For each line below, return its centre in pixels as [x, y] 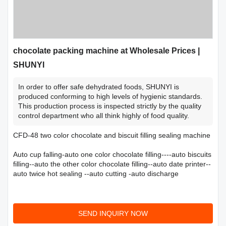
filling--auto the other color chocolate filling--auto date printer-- [112, 164]
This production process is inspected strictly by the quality [110, 106]
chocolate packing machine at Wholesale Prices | [106, 51]
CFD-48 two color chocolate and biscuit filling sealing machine [112, 135]
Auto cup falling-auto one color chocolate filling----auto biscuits [112, 154]
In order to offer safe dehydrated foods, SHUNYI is [99, 87]
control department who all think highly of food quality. [104, 116]
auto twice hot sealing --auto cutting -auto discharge [96, 174]
